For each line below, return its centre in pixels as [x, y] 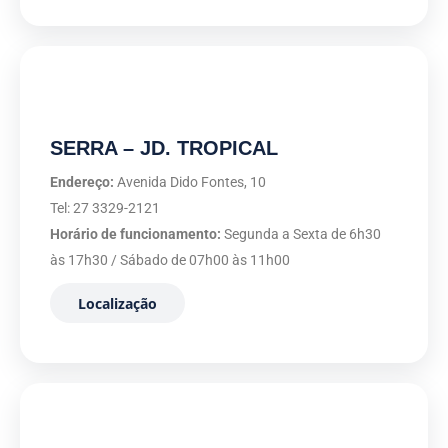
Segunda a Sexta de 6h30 [301, 234]
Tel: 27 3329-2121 [105, 208]
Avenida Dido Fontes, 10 [190, 182]
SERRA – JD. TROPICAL [164, 148]
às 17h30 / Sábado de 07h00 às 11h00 [170, 260]
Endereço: [82, 182]
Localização [117, 303]
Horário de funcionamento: [135, 234]
